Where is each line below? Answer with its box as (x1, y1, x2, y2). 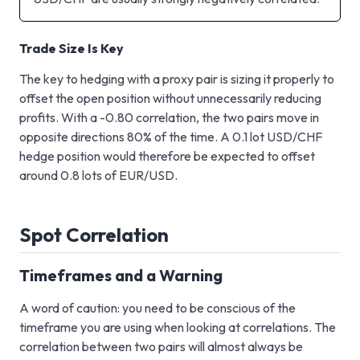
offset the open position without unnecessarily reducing (19, 89, 321, 106)
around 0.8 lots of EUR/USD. (19, 166, 178, 183)
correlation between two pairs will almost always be (19, 337, 303, 354)
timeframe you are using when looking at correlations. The (19, 318, 336, 335)
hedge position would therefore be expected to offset (19, 147, 315, 164)
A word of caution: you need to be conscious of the (19, 299, 296, 316)
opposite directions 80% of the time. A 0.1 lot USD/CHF (19, 128, 322, 145)
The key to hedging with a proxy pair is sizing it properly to (19, 70, 334, 87)
